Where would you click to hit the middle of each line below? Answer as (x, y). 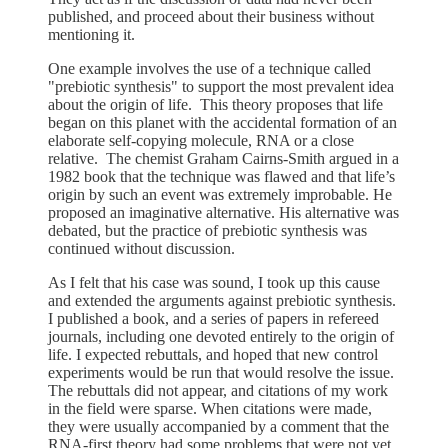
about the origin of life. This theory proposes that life (215, 104)
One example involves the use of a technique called (209, 68)
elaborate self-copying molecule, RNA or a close (201, 140)
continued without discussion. (141, 248)
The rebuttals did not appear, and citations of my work (218, 390)
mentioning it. (91, 34)
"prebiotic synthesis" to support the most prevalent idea (221, 86)
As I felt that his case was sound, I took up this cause (214, 282)
